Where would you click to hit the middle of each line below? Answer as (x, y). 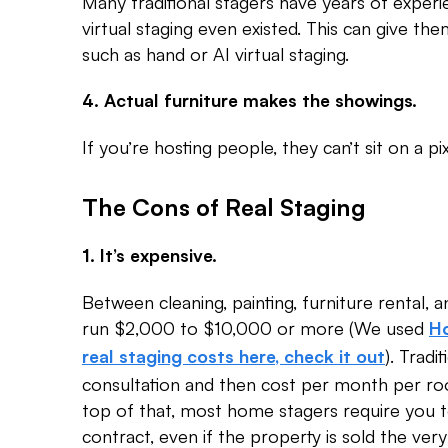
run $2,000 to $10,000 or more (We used (255, 327)
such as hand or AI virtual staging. (215, 53)
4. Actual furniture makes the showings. (249, 100)
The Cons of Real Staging (224, 206)
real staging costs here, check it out (233, 356)
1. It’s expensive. (149, 255)
